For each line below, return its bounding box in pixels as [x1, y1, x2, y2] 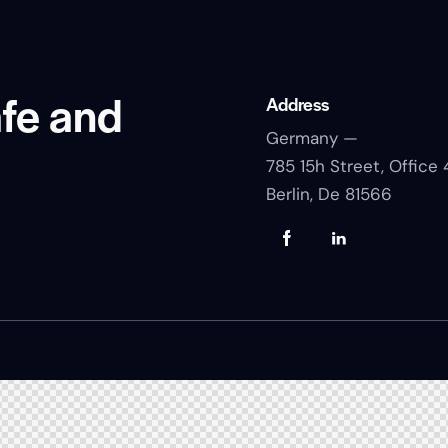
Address [265, 91, 329, 116]
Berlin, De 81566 [265, 183, 392, 205]
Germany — [265, 127, 358, 149]
